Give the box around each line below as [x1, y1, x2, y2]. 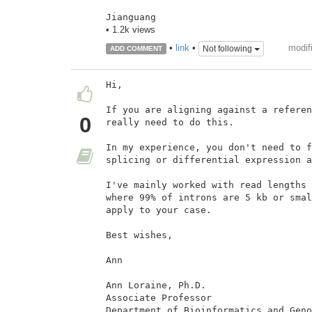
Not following [202, 43, 254, 54]
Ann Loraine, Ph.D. [106, 279, 206, 290]
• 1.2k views [106, 24, 155, 36]
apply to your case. [106, 204, 212, 215]
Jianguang [106, 12, 156, 23]
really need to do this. [106, 116, 234, 127]
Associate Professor [106, 292, 212, 303]
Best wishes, [106, 229, 173, 240]
